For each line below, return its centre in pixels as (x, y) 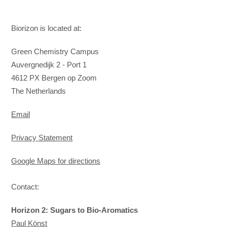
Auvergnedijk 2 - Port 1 (49, 65)
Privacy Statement (42, 138)
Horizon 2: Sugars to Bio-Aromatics (75, 210)
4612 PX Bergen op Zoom (54, 78)
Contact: (25, 186)
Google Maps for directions (56, 161)
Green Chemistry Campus (55, 52)
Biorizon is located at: (47, 28)
